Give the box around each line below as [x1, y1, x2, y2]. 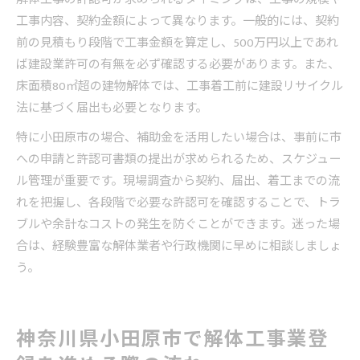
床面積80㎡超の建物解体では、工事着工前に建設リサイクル [16, 76, 343, 97]
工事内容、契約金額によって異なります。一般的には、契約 [16, 11, 339, 32]
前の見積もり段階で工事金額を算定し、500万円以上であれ [16, 33, 338, 54]
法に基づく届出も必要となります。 [16, 98, 207, 119]
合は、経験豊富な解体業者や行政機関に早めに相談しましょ [16, 236, 342, 257]
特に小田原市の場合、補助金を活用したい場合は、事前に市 [16, 128, 342, 149]
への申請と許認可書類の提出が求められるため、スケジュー [16, 149, 341, 170]
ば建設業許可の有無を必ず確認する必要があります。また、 [16, 55, 340, 76]
